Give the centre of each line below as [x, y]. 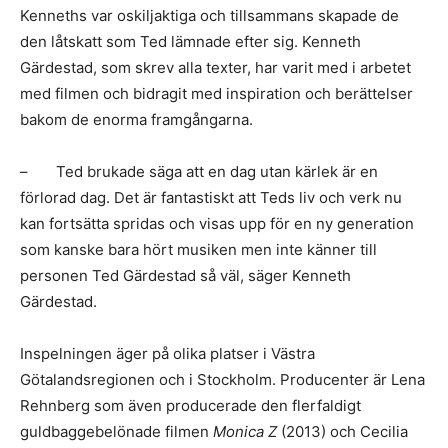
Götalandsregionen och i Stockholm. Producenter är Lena [222, 379]
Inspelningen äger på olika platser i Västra [167, 353]
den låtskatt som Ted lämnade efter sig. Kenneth [190, 41]
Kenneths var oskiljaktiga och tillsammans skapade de [209, 15]
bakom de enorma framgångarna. [136, 119]
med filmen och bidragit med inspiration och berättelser [216, 93]
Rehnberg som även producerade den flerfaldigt [190, 405]
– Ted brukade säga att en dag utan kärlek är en [199, 171]
